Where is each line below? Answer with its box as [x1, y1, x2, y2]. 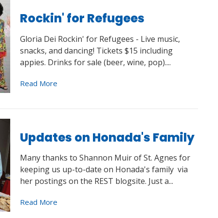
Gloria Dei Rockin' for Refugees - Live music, [19, 33, 180, 44]
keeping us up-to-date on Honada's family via [19, 164, 188, 175]
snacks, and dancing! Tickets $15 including [19, 45, 173, 56]
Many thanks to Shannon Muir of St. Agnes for [19, 152, 190, 163]
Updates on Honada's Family [19, 129, 195, 145]
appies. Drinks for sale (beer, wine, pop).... [19, 56, 171, 68]
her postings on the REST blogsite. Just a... [19, 176, 173, 186]
